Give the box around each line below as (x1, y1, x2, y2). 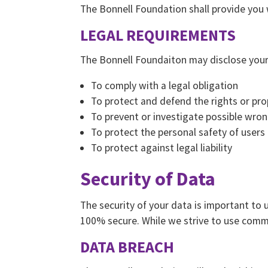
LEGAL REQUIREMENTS (80, 25, 236, 45)
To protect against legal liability (91, 141, 232, 155)
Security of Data (80, 167, 216, 191)
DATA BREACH (80, 237, 175, 257)
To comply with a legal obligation (91, 79, 238, 93)
